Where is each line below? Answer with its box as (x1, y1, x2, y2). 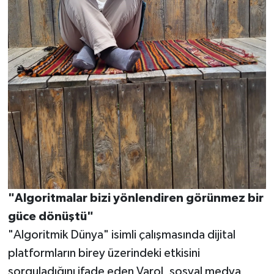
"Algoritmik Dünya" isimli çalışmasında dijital (7, 228, 235, 241)
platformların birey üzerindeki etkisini (7, 246, 200, 259)
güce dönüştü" (7, 210, 94, 223)
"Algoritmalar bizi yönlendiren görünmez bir (7, 191, 264, 204)
